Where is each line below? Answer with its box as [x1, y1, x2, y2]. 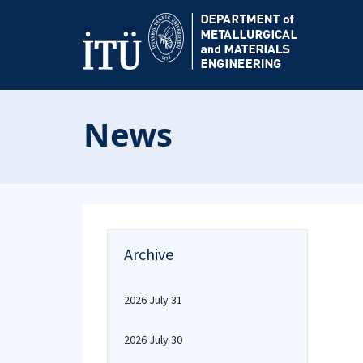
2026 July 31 [124, 293, 182, 307]
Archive [124, 244, 173, 264]
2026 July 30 [124, 332, 182, 347]
